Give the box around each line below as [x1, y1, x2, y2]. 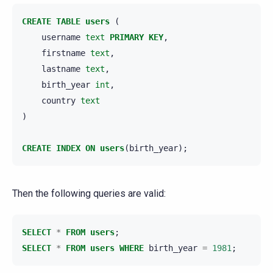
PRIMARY [110, 32, 144, 43]
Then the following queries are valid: [12, 188, 166, 200]
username [41, 32, 80, 43]
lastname [41, 64, 80, 74]
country [41, 96, 76, 106]
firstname [41, 48, 85, 58]
